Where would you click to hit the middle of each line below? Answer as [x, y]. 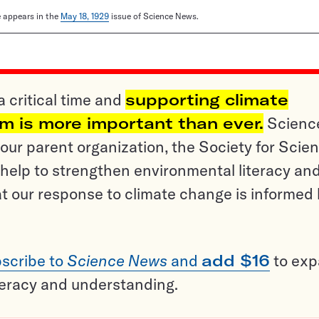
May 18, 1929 [85, 16]
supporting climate [207, 100]
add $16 [236, 261]
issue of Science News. [154, 16]
